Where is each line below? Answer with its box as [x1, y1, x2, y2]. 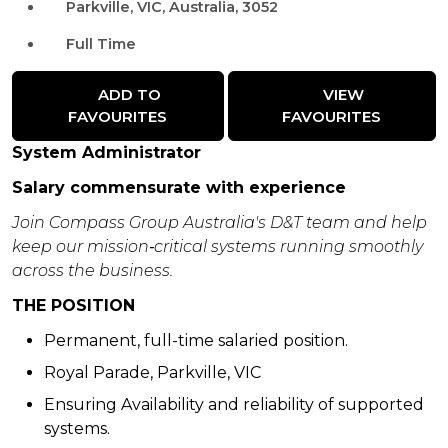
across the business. [12, 261, 173, 281]
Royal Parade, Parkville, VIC [44, 363, 261, 383]
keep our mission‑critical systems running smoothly [12, 237, 423, 257]
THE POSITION [12, 296, 135, 316]
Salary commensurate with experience [12, 177, 346, 197]
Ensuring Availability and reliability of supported [44, 395, 424, 415]
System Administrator [12, 142, 201, 162]
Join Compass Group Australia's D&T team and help [12, 213, 427, 233]
